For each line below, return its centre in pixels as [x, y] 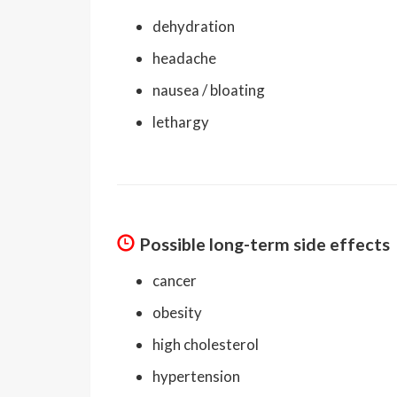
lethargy [181, 121]
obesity [177, 312]
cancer [175, 280]
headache [184, 58]
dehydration [194, 26]
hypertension [196, 376]
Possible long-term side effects [265, 244]
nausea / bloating [209, 90]
